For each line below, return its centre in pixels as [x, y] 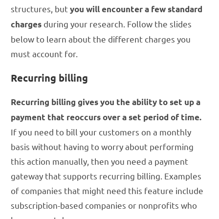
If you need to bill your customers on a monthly [101, 132]
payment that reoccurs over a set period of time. [106, 117]
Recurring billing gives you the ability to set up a [106, 102]
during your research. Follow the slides [117, 24]
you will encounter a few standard [136, 9]
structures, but [41, 9]
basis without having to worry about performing [102, 147]
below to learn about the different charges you [101, 39]
